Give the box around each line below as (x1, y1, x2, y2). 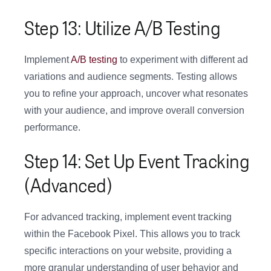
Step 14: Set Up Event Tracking (24, 145, 249, 176)
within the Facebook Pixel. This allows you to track (24, 229, 240, 240)
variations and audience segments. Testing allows (24, 71, 237, 82)
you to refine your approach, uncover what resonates (24, 88, 248, 99)
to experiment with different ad (117, 54, 248, 65)
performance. (24, 122, 80, 133)
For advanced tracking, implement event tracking (24, 212, 232, 223)
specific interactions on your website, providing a (24, 246, 232, 256)
